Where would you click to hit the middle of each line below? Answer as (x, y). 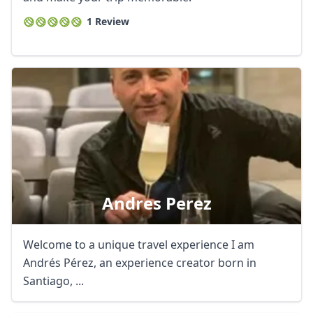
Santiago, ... (53, 281)
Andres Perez (156, 203)
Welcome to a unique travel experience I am (127, 245)
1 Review (108, 21)
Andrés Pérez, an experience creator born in (140, 263)
